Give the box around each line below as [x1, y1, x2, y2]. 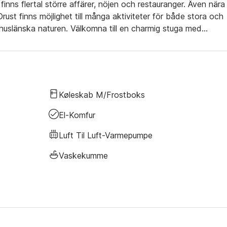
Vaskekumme [59, 150, 108, 161]
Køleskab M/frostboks [59, 89, 145, 100]
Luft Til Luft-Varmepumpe [59, 130, 153, 140]
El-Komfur [59, 109, 95, 120]
